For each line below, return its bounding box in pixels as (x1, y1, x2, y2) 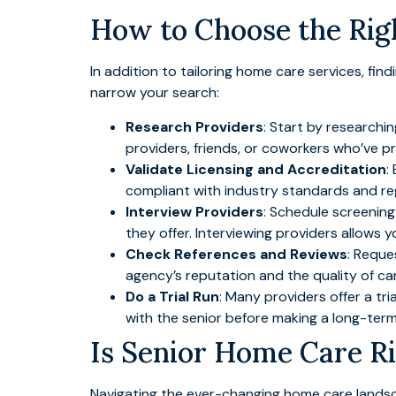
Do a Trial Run (126, 286, 219, 306)
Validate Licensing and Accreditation (126, 159, 386, 179)
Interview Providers (126, 202, 263, 221)
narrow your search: (90, 83, 219, 103)
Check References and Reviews (126, 244, 347, 263)
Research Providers (126, 117, 263, 136)
